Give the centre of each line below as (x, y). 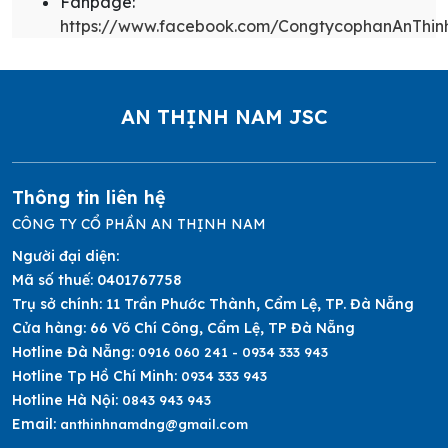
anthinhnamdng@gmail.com (154, 424)
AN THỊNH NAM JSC (224, 117)
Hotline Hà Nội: (67, 400)
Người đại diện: (65, 256)
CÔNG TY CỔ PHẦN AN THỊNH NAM (139, 224)
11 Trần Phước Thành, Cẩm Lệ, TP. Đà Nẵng (260, 304)
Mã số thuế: (54, 280)
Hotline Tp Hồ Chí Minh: (96, 376)
